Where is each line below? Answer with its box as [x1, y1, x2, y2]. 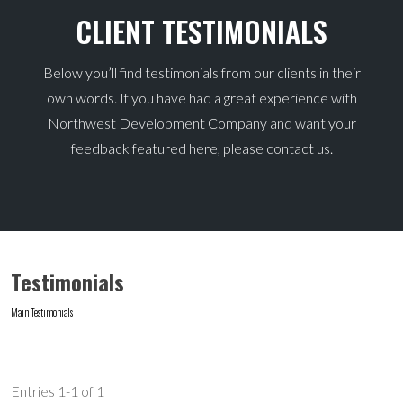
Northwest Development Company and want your [47, 114, 356, 131]
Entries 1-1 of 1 [10, 381, 104, 399]
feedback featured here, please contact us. [70, 139, 333, 157]
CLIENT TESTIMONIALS [76, 10, 327, 52]
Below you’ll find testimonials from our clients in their [42, 64, 361, 81]
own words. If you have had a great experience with [46, 89, 357, 106]
